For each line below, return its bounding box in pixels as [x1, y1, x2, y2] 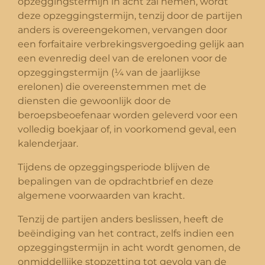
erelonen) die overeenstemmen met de [18, 80, 206, 92]
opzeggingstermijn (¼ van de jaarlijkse [18, 66, 201, 78]
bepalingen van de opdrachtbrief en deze [18, 175, 214, 187]
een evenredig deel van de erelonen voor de [18, 52, 227, 64]
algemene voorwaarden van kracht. [18, 189, 185, 201]
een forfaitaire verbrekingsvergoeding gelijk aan [18, 38, 244, 50]
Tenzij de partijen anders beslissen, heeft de [18, 213, 224, 225]
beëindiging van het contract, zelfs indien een [18, 227, 234, 239]
